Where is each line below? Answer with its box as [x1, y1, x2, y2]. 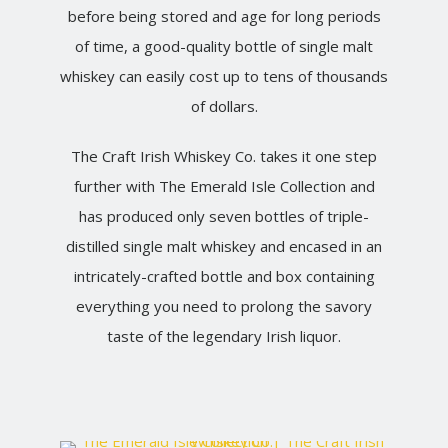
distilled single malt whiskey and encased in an [66, 236, 382, 256]
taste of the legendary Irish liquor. [107, 326, 341, 346]
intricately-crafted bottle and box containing [73, 266, 375, 286]
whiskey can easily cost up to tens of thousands [60, 66, 388, 86]
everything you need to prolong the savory [76, 296, 372, 316]
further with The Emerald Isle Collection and [73, 176, 375, 196]
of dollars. [190, 96, 258, 116]
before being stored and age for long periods [67, 6, 381, 26]
